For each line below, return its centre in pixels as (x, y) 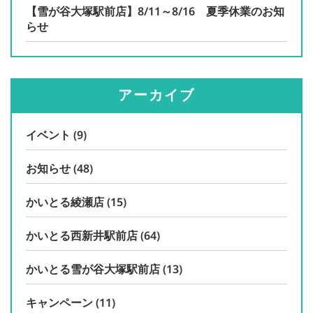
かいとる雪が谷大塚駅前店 (93, 269)
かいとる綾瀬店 (65, 202)
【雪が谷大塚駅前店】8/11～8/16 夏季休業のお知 (155, 11)
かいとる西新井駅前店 (82, 235)
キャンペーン (59, 303)
